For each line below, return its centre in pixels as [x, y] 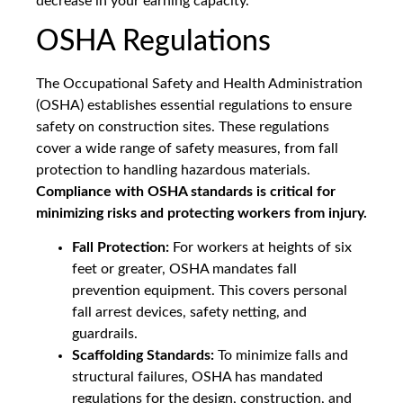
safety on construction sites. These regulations [183, 126]
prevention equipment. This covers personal [210, 291]
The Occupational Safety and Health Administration [199, 83]
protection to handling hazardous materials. [173, 170]
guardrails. [105, 334]
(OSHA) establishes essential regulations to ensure [194, 105]
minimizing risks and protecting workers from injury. [201, 213]
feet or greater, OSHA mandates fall [184, 269]
